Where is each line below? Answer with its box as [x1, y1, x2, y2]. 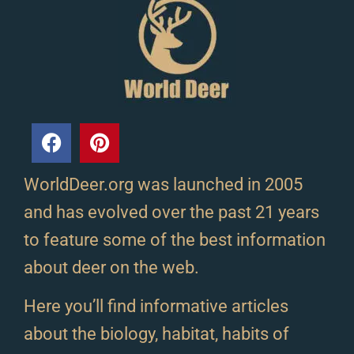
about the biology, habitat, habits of [24, 324, 289, 345]
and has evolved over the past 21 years [24, 201, 319, 222]
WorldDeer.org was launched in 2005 [24, 174, 303, 194]
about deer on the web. [24, 257, 199, 277]
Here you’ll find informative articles [24, 296, 288, 317]
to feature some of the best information [24, 229, 326, 250]
